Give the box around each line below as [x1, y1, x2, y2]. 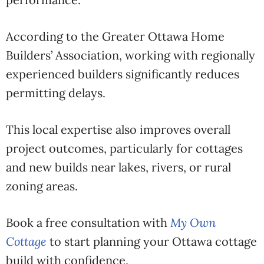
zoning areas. [6, 179, 78, 193]
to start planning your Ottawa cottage [47, 234, 257, 249]
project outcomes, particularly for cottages [6, 141, 243, 156]
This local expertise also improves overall [6, 122, 230, 137]
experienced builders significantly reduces [6, 67, 239, 81]
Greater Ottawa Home [102, 29, 225, 44]
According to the [6, 29, 102, 44]
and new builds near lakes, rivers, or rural [6, 160, 231, 174]
